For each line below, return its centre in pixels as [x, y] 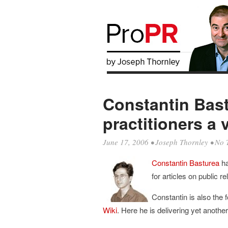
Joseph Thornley [182, 142]
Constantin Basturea [186, 163]
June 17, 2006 [126, 142]
